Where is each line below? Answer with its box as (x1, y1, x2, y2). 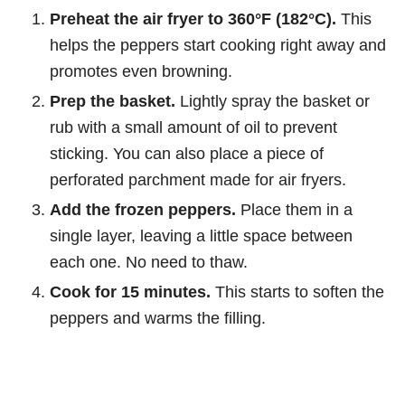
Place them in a (236, 200, 353, 220)
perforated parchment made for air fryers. (50, 170, 346, 190)
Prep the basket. (50, 91, 175, 111)
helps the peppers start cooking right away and (50, 35, 386, 55)
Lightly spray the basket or (175, 91, 370, 111)
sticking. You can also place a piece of (50, 144, 324, 164)
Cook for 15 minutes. (50, 282, 211, 302)
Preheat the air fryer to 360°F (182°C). (50, 9, 336, 29)
